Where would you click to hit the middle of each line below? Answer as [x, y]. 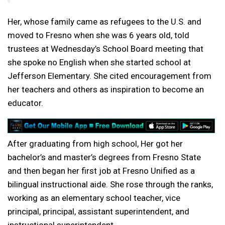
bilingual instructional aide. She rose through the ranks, [110, 184]
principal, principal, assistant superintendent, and [98, 211]
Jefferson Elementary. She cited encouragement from [109, 76]
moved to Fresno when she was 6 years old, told [98, 35]
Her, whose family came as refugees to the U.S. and [104, 22]
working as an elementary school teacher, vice [94, 198]
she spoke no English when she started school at [99, 62]
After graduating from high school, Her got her [95, 143]
